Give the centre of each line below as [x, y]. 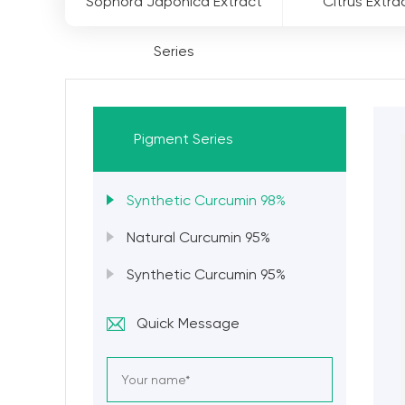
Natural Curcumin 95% [198, 237]
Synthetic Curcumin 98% [206, 200]
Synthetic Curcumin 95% [206, 274]
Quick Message [188, 323]
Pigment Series [184, 139]
